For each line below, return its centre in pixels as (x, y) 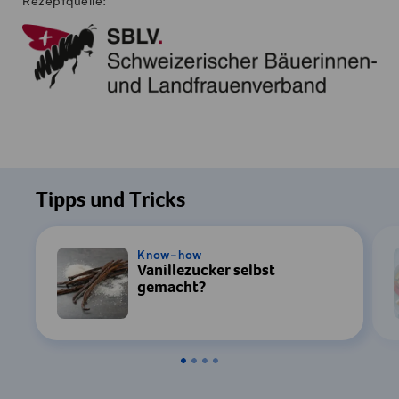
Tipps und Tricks (110, 203)
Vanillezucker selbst (206, 271)
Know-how (170, 255)
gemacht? (171, 288)
